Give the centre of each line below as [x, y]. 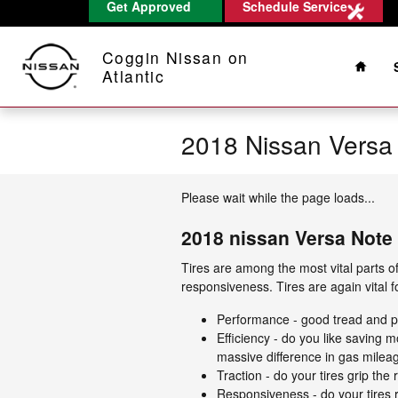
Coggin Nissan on [175, 57]
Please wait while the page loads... [278, 197]
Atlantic [134, 76]
